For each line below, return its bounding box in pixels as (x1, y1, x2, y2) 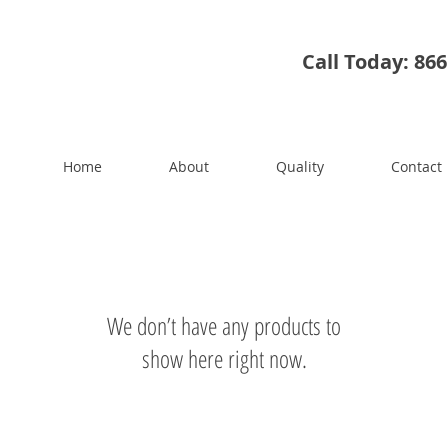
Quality (276, 157, 324, 176)
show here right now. (141, 342, 307, 375)
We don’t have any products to (107, 309, 341, 342)
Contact (391, 157, 442, 176)
